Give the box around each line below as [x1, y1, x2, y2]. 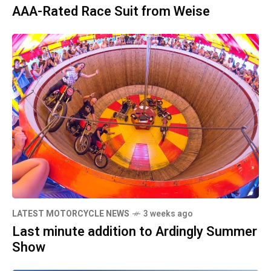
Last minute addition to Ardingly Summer [12, 222, 257, 242]
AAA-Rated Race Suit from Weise [12, 2, 210, 22]
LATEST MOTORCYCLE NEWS [12, 207, 129, 221]
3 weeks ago [143, 207, 193, 221]
